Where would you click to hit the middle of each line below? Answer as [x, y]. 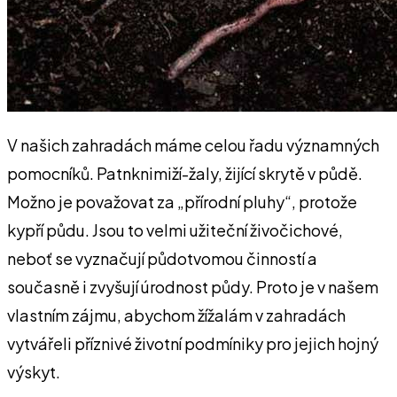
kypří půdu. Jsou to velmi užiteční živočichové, [175, 230]
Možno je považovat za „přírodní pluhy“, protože [182, 201]
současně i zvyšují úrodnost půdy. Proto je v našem [193, 286]
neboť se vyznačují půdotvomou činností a [162, 258]
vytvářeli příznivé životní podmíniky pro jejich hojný [193, 343]
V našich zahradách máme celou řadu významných [193, 144]
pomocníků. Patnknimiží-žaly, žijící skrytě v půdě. [185, 173]
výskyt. [34, 371]
